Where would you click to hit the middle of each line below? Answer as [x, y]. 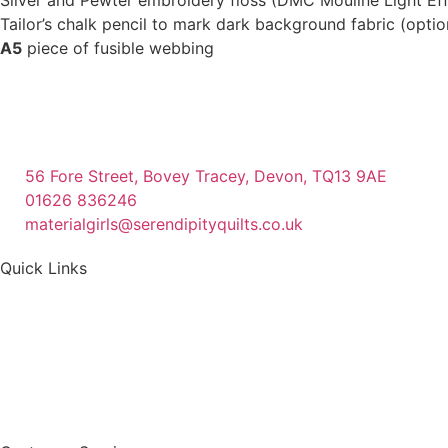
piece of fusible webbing [118, 47]
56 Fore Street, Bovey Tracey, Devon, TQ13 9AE [206, 175]
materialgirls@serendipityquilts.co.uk [164, 223]
